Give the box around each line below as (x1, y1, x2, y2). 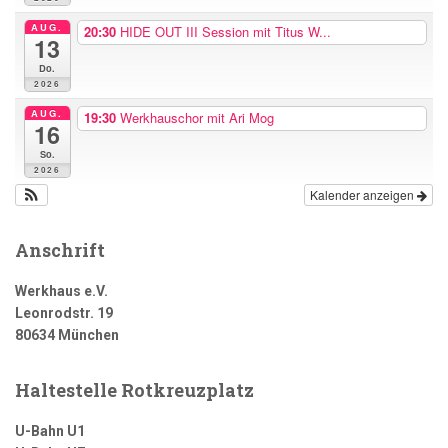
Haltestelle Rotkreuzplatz (15, 378, 254, 403)
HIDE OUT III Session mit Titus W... (119, 22, 331, 42)
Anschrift (15, 238, 105, 263)
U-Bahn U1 (15, 423, 85, 440)
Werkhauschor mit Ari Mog (119, 108, 274, 128)
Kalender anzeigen (310, 186, 417, 204)
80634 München (15, 327, 119, 344)
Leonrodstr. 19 (15, 305, 113, 322)
